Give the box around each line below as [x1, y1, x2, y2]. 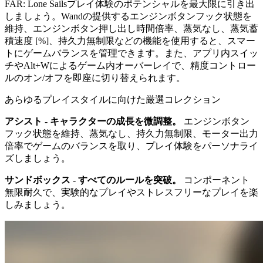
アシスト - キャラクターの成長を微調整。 [5, 116, 181, 126]
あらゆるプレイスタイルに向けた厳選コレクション [5, 94, 221, 104]
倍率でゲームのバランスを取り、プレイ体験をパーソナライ [5, 140, 258, 151]
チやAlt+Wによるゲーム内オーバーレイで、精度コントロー [5, 60, 256, 70]
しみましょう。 [5, 199, 70, 210]
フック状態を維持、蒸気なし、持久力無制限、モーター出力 [5, 128, 258, 139]
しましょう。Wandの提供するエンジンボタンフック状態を [5, 11, 252, 21]
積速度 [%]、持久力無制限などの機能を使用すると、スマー [5, 35, 255, 46]
